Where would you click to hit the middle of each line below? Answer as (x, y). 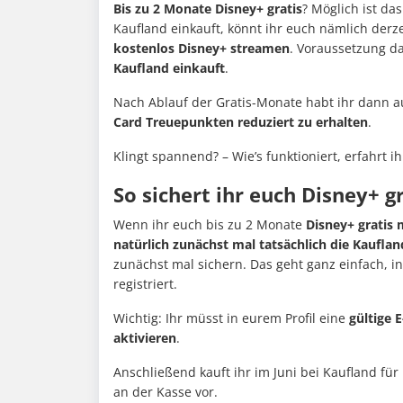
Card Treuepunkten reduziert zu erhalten (241, 122)
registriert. (145, 284)
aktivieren (145, 338)
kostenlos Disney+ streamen (201, 49)
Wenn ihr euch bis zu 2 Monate (210, 225)
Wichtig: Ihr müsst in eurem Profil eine (231, 318)
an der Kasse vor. (166, 392)
